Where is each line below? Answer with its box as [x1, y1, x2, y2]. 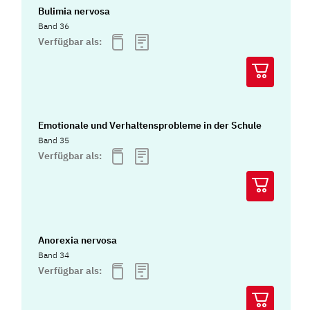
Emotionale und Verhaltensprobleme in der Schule [38, 119, 262, 132]
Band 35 [38, 135, 70, 146]
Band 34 [38, 249, 70, 260]
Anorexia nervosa [38, 233, 118, 246]
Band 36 [38, 20, 70, 31]
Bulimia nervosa [38, 4, 111, 17]
